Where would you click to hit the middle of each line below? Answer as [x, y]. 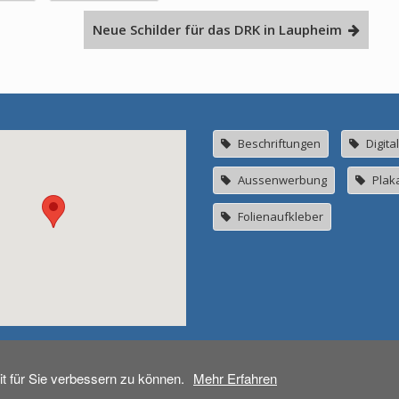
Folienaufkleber [281, 217]
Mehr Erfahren [235, 378]
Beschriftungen [279, 144]
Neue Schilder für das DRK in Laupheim [217, 30]
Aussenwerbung [282, 180]
